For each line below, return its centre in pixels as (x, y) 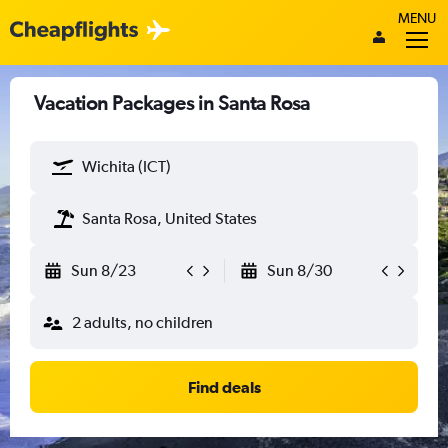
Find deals (224, 387)
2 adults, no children (142, 322)
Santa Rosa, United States (169, 218)
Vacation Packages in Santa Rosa (172, 102)
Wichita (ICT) (126, 166)
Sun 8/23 (103, 270)
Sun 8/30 (299, 270)
